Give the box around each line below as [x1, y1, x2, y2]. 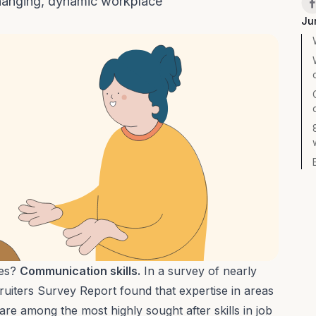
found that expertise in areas [116, 283, 274, 298]
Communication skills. [20, 263, 140, 278]
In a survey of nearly [140, 263, 257, 278]
